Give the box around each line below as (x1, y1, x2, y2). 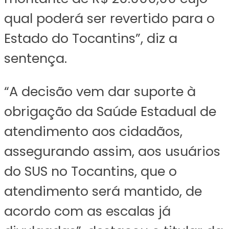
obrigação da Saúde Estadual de (4, 102, 216, 121)
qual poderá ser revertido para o (4, 9, 215, 28)
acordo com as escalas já (4, 201, 171, 220)
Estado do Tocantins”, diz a (4, 29, 177, 48)
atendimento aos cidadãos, (4, 122, 182, 141)
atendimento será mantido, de (4, 181, 202, 200)
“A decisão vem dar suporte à (4, 82, 196, 101)
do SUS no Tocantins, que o (4, 162, 177, 180)
